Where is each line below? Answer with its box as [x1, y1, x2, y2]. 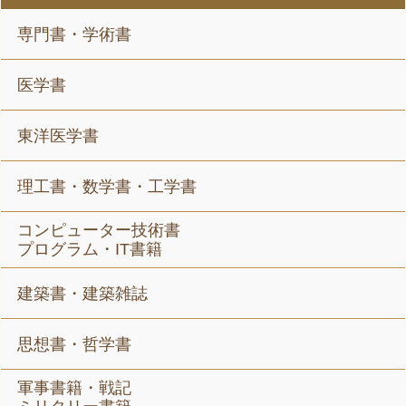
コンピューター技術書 [17, 221, 181, 240]
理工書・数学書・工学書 [17, 178, 198, 197]
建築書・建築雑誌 [17, 285, 149, 304]
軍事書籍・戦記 [17, 379, 132, 398]
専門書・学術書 [17, 25, 132, 44]
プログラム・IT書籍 [17, 240, 163, 259]
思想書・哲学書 [17, 335, 132, 354]
